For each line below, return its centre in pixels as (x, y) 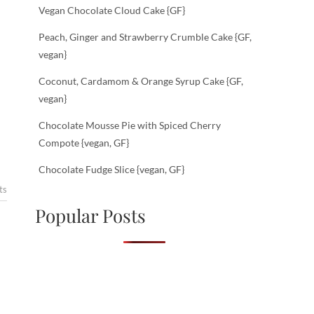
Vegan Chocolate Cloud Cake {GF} (112, 10)
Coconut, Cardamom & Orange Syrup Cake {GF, (141, 81)
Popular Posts (90, 216)
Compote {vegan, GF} (84, 143)
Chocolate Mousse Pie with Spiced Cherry (130, 125)
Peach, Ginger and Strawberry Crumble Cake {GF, (145, 37)
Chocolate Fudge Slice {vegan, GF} (111, 169)
